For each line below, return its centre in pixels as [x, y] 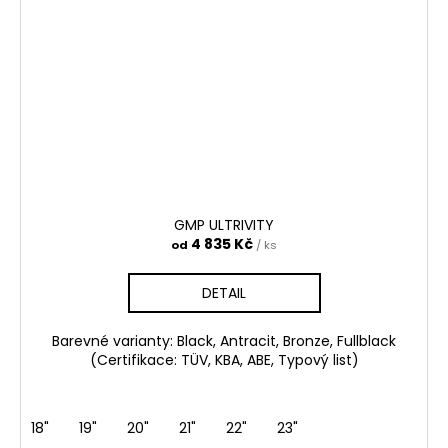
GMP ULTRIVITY [224, 225]
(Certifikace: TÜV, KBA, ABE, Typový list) [224, 360]
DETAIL [224, 293]
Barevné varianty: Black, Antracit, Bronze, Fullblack [224, 341]
